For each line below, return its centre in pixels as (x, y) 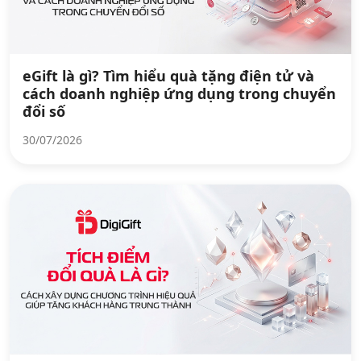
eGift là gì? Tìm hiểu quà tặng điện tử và (168, 76)
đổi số (44, 111)
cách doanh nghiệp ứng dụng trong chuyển (179, 93)
